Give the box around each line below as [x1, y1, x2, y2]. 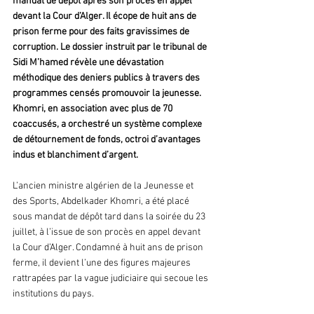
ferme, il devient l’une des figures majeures [13, 257, 193, 270]
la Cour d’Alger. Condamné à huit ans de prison [13, 242, 205, 254]
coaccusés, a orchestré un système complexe [13, 118, 204, 131]
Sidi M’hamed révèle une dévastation [13, 57, 166, 69]
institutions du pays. [13, 288, 94, 301]
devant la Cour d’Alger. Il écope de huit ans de [13, 11, 198, 23]
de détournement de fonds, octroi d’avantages [13, 134, 203, 146]
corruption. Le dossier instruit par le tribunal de [13, 41, 209, 54]
